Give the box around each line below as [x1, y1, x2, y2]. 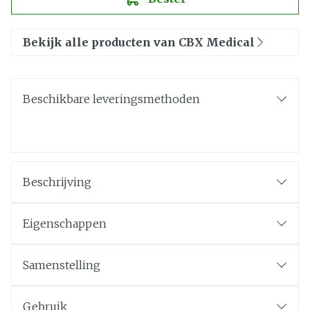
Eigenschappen [23, 217, 107, 230]
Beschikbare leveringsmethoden [23, 92, 200, 106]
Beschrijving [23, 175, 91, 189]
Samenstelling [23, 258, 100, 272]
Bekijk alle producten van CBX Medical [23, 35, 255, 49]
